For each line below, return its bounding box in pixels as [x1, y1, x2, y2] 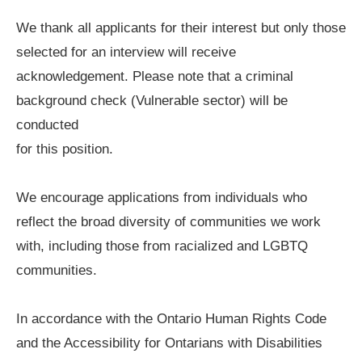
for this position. [16, 141, 113, 157]
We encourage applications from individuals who [16, 189, 307, 205]
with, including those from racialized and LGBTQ [16, 238, 308, 254]
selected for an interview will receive [16, 44, 236, 60]
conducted [16, 116, 78, 133]
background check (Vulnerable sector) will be [16, 92, 288, 108]
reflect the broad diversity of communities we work [16, 213, 321, 229]
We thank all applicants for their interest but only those [16, 19, 346, 36]
